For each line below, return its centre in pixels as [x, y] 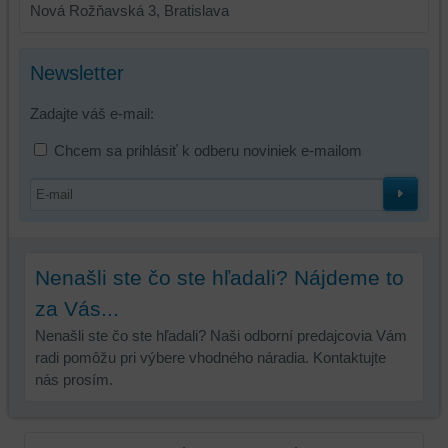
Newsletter [76, 72]
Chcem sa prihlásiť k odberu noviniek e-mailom [207, 150]
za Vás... [76, 308]
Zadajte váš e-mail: [91, 113]
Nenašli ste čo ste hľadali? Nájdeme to [219, 277]
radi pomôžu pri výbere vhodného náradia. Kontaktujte [210, 357]
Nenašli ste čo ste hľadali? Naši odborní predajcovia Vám [220, 335]
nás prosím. [73, 379]
